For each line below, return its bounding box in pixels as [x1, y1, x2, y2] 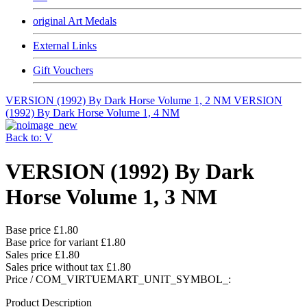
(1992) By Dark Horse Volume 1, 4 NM [5, 107, 180, 119]
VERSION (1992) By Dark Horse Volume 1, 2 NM [5, 95, 234, 107]
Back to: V [5, 132, 53, 144]
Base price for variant [5, 236, 101, 249]
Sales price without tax [5, 261, 106, 273]
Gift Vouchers [33, 64, 93, 77]
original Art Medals [33, 15, 116, 27]
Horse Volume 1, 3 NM [5, 184, 217, 209]
